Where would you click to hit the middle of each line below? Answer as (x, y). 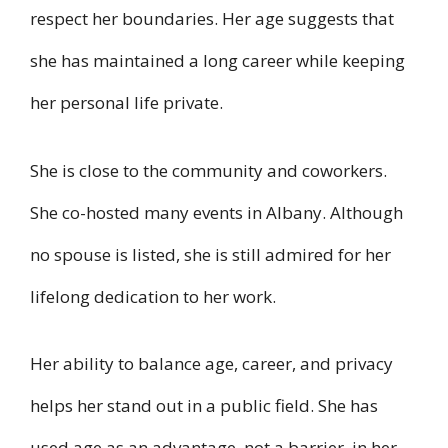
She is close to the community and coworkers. (208, 170)
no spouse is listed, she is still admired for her (210, 254)
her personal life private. (126, 103)
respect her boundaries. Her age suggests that (212, 19)
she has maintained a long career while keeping (217, 61)
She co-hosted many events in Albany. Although (216, 212)
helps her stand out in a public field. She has (204, 406)
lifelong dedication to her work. (153, 296)
